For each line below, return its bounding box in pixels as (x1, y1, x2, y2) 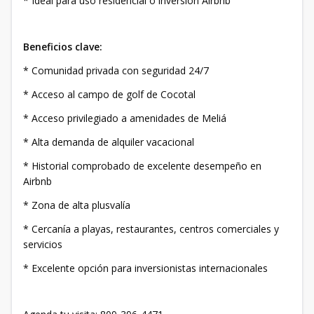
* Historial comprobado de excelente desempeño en (23, 159, 261, 172)
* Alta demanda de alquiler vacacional (23, 135, 194, 149)
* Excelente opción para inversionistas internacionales (23, 261, 268, 275)
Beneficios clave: (23, 40, 102, 53)
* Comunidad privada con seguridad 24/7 (23, 64, 209, 77)
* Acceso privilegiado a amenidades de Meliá (23, 111, 226, 125)
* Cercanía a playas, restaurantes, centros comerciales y (23, 222, 279, 235)
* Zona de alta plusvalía (23, 198, 130, 212)
